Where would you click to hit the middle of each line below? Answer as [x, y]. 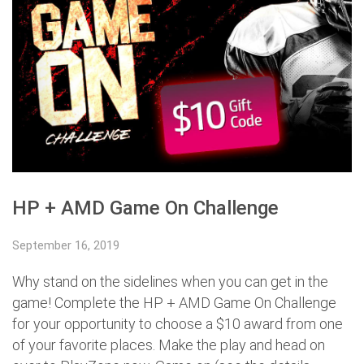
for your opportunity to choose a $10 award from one [178, 323]
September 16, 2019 [66, 245]
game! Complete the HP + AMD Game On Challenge [174, 302]
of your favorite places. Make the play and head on [169, 344]
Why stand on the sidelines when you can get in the [170, 281]
